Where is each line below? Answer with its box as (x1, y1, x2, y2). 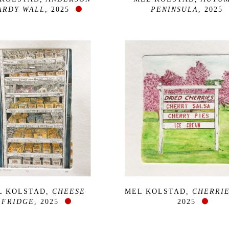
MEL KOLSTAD (125, 187, 186, 195)
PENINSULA (150, 5, 198, 13)
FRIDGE (2, 197, 34, 205)
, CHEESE (45, 187, 85, 195)
